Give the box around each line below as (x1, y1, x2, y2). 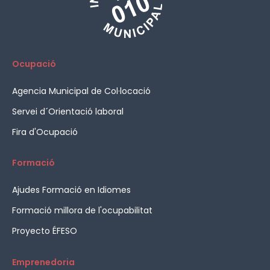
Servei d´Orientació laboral (12, 105, 124, 118)
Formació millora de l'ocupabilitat (12, 204, 152, 216)
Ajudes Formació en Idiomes (12, 184, 131, 196)
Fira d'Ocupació (12, 125, 78, 138)
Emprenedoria (12, 256, 75, 268)
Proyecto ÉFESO (12, 224, 77, 237)
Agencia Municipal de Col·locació (12, 84, 151, 97)
